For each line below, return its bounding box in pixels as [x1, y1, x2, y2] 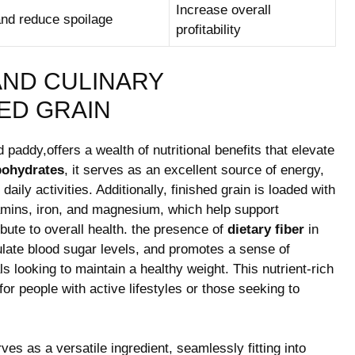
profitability [176, 22, 241, 37]
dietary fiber [227, 221, 304, 237]
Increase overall [176, 2, 271, 17]
